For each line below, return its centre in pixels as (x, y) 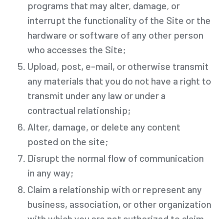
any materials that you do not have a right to (119, 80)
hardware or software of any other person (115, 34)
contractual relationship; (79, 110)
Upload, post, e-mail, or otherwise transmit (118, 66)
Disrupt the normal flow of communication (116, 158)
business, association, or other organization (119, 204)
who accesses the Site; (77, 49)
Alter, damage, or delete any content (104, 126)
